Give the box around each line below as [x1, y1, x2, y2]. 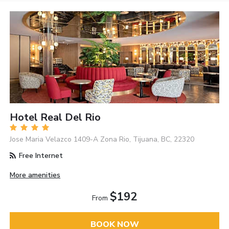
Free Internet [17, 150, 63, 161]
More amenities [10, 170, 61, 180]
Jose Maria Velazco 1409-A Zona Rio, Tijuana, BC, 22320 [10, 134, 195, 144]
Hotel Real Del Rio [10, 110, 101, 124]
